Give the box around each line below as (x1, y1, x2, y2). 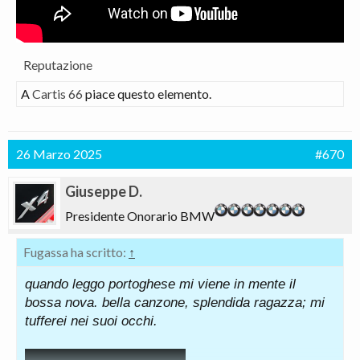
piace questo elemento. (83, 86, 211, 101)
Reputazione (23, 57, 92, 72)
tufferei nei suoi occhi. (25, 313, 157, 329)
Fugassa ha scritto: (23, 244, 129, 260)
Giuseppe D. (65, 182, 142, 200)
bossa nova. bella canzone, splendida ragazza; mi (25, 295, 325, 310)
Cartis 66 (32, 86, 83, 101)
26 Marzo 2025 (16, 146, 102, 162)
